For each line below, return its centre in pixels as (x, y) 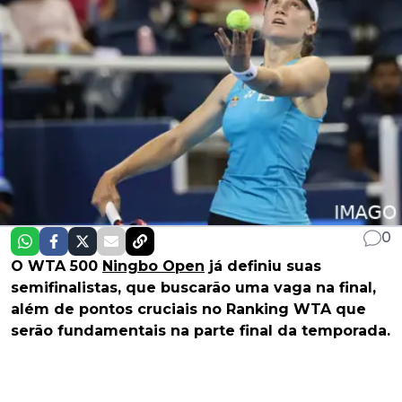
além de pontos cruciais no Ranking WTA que (188, 310)
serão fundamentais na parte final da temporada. (201, 331)
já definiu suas (263, 267)
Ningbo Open (153, 267)
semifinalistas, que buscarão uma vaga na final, (193, 288)
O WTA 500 (57, 267)
